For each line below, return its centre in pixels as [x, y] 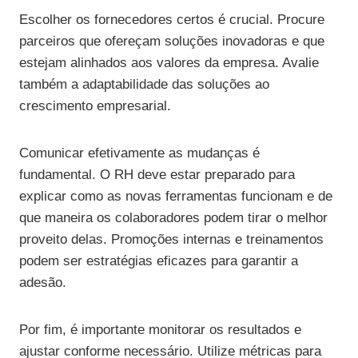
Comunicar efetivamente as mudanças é [139, 153]
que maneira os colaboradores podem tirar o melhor [173, 218]
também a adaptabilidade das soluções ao [144, 85]
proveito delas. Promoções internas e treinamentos [171, 240]
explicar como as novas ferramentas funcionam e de [176, 197]
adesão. [43, 283]
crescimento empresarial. [95, 106]
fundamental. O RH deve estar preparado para [157, 175]
